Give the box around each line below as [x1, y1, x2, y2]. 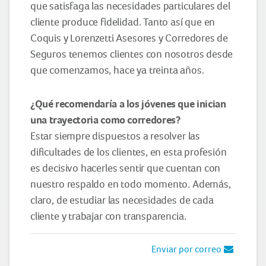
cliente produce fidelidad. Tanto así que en [30, 15, 216, 28]
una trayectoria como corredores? [30, 113, 180, 126]
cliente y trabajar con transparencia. [30, 210, 186, 222]
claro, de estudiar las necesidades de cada [30, 194, 214, 206]
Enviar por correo [151, 243, 224, 255]
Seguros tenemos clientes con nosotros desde [30, 47, 233, 60]
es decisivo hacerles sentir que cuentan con [30, 161, 221, 174]
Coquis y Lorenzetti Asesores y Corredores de [30, 31, 229, 44]
